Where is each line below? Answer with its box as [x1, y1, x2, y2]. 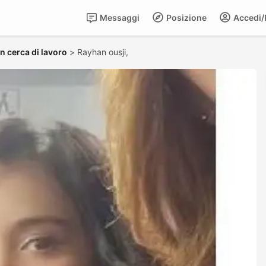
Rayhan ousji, [77, 47, 131, 57]
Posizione [164, 12, 207, 23]
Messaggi [98, 12, 140, 23]
